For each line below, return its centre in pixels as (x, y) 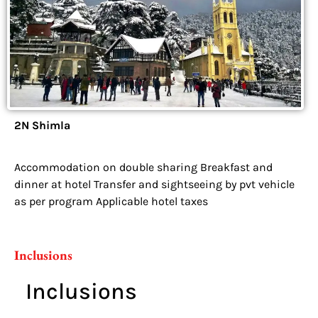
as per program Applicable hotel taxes (111, 201)
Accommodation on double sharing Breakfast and (143, 167)
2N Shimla (42, 126)
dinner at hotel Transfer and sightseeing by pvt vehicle (154, 184)
